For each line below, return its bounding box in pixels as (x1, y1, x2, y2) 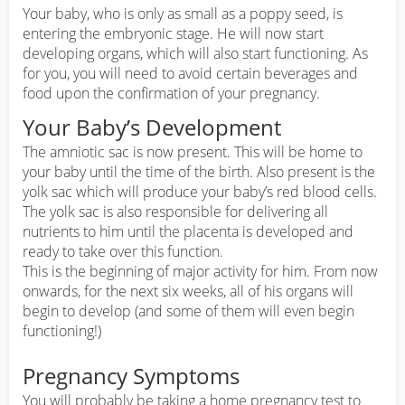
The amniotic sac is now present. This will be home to (23, 142, 363, 163)
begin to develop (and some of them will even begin (23, 301, 354, 322)
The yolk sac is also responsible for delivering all (23, 202, 328, 222)
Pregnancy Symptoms (23, 361, 240, 391)
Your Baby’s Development (23, 112, 281, 143)
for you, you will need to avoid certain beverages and (23, 63, 358, 84)
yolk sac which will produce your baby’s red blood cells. (23, 182, 377, 202)
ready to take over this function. (23, 241, 223, 262)
